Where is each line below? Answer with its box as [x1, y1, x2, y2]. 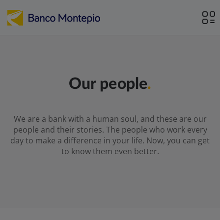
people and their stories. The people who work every [13, 124, 207, 135]
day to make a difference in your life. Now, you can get [10, 135, 210, 146]
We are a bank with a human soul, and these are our [13, 113, 207, 124]
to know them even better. [61, 146, 159, 157]
